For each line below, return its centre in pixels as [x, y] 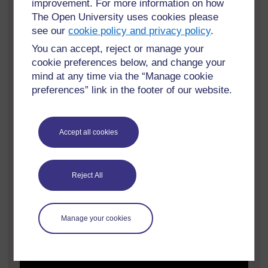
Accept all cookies [89, 132]
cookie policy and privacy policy [140, 31]
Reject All [88, 175]
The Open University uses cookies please [125, 17]
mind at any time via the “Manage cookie [123, 76]
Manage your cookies [96, 218]
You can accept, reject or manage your [118, 48]
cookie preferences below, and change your [129, 62]
